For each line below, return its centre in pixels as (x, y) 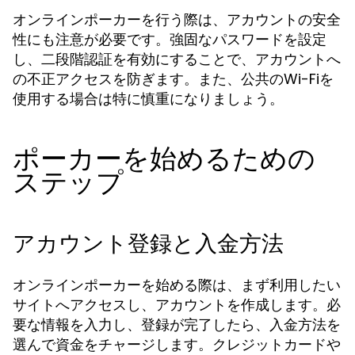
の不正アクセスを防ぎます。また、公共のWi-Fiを (173, 79)
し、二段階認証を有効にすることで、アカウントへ (177, 59)
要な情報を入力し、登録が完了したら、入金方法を (177, 324)
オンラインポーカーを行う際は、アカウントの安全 (177, 19)
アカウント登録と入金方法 (148, 244)
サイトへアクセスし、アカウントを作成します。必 (177, 305)
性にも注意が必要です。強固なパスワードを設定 (170, 39)
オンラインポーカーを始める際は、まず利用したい (177, 285)
